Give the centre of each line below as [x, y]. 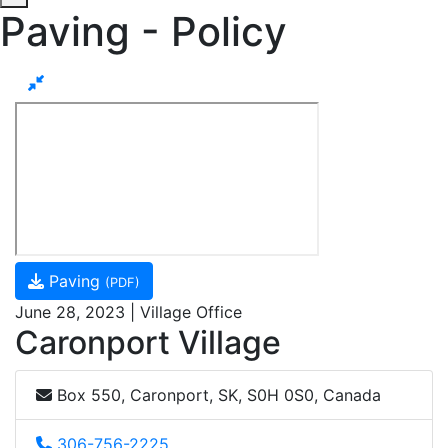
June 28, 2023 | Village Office [128, 311]
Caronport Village [148, 342]
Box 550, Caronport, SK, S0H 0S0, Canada [216, 394]
